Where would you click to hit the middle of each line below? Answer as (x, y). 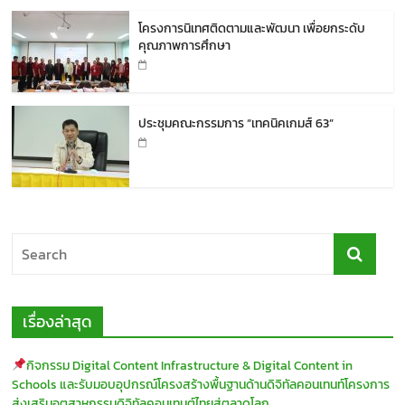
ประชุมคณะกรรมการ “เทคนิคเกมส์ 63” (236, 124)
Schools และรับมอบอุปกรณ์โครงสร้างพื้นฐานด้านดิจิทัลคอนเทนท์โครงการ (201, 385)
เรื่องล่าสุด (58, 322)
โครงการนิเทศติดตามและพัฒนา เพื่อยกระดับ (252, 29)
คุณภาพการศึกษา (185, 46)
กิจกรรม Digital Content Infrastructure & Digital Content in (190, 366)
